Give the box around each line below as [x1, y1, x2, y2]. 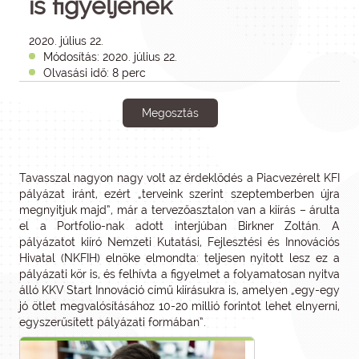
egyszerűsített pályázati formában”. [19, 316, 206, 329]
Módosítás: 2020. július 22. [43, 50, 177, 63]
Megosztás [141, 107, 199, 119]
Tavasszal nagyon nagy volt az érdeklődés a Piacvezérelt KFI [19, 171, 340, 184]
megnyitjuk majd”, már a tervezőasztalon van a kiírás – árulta [19, 204, 340, 216]
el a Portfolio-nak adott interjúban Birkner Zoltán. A [19, 220, 340, 232]
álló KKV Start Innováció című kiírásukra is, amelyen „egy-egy [19, 284, 340, 296]
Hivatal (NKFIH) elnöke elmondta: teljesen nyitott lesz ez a [19, 252, 340, 264]
